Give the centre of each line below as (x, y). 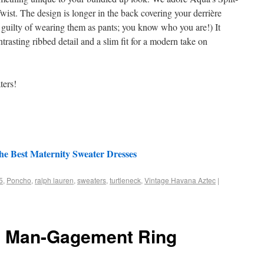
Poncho (19, 180)
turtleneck (125, 180)
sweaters (92, 180)
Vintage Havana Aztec (180, 180)
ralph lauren (54, 180)
